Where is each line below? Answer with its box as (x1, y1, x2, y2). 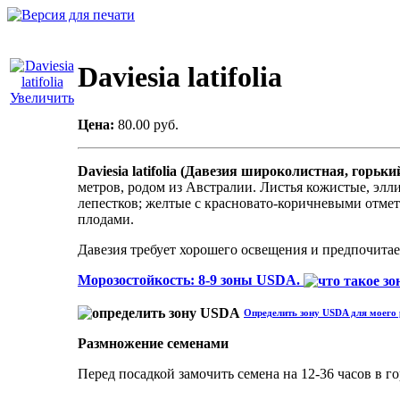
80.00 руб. (118, 117, 179, 132)
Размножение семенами (78, 335, 229, 351)
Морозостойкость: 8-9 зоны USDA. (78, 272, 304, 287)
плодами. (78, 212, 134, 227)
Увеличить (10, 90, 74, 105)
